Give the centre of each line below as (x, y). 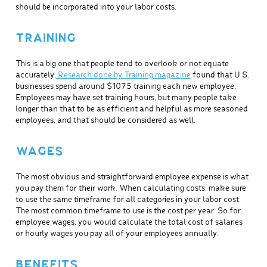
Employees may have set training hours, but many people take (126, 98)
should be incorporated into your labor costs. (96, 8)
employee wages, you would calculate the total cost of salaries (129, 223)
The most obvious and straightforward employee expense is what (132, 178)
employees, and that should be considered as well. (105, 121)
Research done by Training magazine (123, 76)
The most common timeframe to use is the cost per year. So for (128, 212)
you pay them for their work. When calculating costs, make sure (131, 189)
